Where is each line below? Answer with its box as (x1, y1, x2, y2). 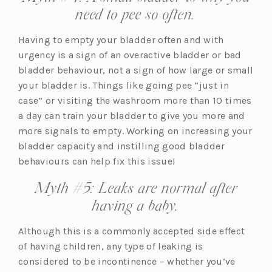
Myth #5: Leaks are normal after (35, 178, 237, 196)
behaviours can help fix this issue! (18, 155, 178, 167)
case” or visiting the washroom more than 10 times (18, 94, 252, 106)
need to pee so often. (75, 4, 197, 22)
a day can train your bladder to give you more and (18, 109, 245, 121)
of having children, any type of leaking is (18, 240, 203, 252)
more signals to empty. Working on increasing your (18, 124, 253, 137)
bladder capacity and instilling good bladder (18, 140, 225, 152)
